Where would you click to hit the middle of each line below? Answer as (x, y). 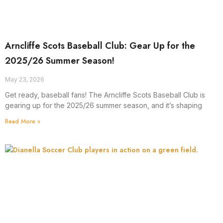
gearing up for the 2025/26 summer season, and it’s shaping (104, 106)
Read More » (23, 122)
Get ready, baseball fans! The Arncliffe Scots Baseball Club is (105, 95)
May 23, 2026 (25, 80)
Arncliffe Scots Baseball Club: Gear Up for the (100, 46)
